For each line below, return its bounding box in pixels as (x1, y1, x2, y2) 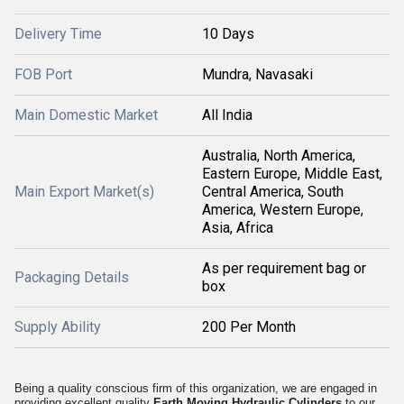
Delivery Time (14, 25, 102, 42)
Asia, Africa (202, 219, 273, 236)
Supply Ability (14, 318, 101, 335)
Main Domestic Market (14, 106, 158, 124)
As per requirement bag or (202, 260, 366, 277)
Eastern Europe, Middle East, (202, 165, 382, 182)
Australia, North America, (202, 147, 355, 164)
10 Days (202, 25, 254, 42)
